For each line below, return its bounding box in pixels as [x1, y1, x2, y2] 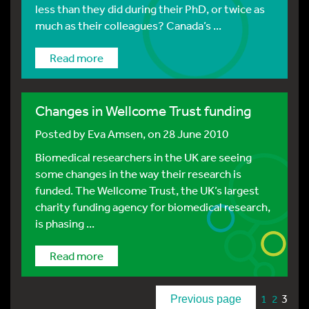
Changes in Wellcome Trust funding [35, 102, 251, 119]
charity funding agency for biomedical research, [35, 199, 270, 214]
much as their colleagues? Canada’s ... [35, 18, 221, 32]
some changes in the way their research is [35, 166, 241, 181]
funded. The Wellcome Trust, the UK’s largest [35, 183, 259, 197]
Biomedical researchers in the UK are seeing [35, 150, 252, 164]
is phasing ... [35, 216, 94, 230]
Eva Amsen [88, 126, 143, 141]
